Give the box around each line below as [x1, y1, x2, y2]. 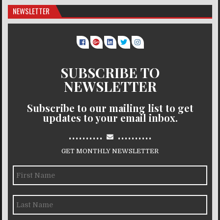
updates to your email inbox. [42, 111, 178, 125]
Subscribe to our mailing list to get [27, 101, 193, 115]
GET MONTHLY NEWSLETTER [61, 147, 159, 155]
